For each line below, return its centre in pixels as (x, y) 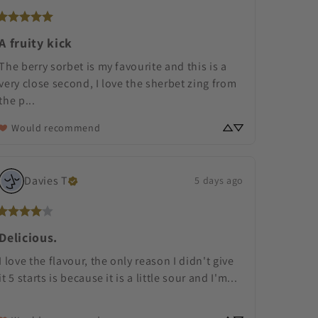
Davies (42, 181)
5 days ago (219, 181)
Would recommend (56, 127)
